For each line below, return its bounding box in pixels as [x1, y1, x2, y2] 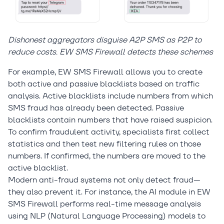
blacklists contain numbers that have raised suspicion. [8, 114, 212, 125]
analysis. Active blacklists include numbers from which [8, 90, 213, 101]
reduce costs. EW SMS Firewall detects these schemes [8, 46, 213, 57]
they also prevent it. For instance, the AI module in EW [8, 186, 210, 197]
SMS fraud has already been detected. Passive [8, 102, 184, 113]
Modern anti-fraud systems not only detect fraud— [8, 174, 200, 185]
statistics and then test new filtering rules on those [8, 138, 201, 149]
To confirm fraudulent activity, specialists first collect [8, 126, 209, 137]
